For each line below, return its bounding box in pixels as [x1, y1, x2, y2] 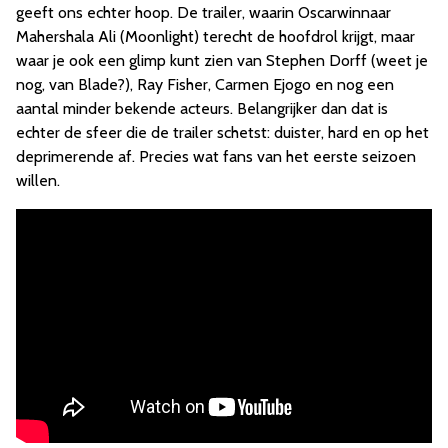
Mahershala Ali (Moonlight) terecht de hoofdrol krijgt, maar [16, 27, 415, 47]
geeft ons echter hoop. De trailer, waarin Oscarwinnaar [16, 3, 391, 23]
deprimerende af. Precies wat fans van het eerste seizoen [16, 147, 416, 167]
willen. [16, 171, 60, 191]
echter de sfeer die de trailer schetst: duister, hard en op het [16, 123, 429, 143]
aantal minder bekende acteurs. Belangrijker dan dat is [16, 99, 388, 119]
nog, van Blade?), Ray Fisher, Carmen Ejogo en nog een [16, 75, 394, 95]
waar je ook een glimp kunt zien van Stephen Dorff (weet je [16, 51, 428, 71]
